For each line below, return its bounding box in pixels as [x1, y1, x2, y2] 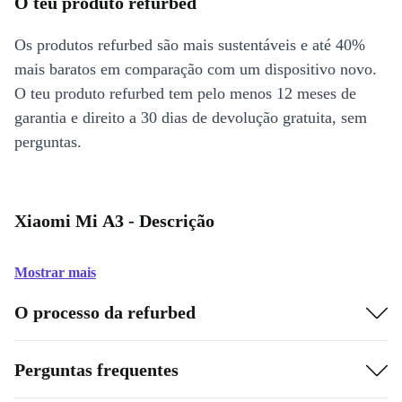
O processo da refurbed [14, 301, 196, 322]
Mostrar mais [14, 265, 96, 280]
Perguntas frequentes [14, 359, 179, 380]
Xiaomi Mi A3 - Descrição [14, 211, 214, 231]
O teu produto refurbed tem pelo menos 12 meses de [14, 84, 356, 102]
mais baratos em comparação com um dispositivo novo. [14, 60, 377, 78]
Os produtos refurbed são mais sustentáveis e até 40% [14, 36, 365, 54]
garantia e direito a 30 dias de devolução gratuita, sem [14, 109, 367, 127]
